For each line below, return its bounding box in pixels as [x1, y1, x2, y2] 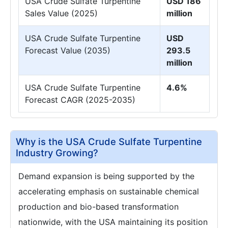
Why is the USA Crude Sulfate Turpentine [16, 135, 202, 147]
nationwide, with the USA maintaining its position [18, 216, 208, 227]
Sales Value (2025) [25, 8, 98, 18]
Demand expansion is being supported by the [18, 170, 194, 181]
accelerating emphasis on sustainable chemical [18, 186, 199, 196]
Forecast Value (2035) [25, 45, 110, 55]
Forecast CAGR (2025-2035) [25, 94, 135, 105]
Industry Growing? [16, 147, 98, 158]
